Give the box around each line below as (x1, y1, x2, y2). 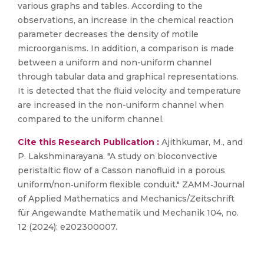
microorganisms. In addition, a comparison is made (18, 43, 234, 54)
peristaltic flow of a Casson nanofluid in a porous (18, 165, 225, 176)
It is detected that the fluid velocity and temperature (18, 85, 241, 96)
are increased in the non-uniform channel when (18, 100, 224, 110)
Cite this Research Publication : (18, 137, 159, 147)
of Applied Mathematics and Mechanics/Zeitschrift (18, 193, 235, 204)
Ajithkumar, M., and (159, 137, 243, 147)
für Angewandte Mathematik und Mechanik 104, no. (18, 207, 239, 218)
